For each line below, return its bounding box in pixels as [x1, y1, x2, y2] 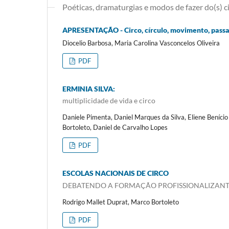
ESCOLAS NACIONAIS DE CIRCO [62, 169, 169, 178]
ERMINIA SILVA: [62, 84, 115, 93]
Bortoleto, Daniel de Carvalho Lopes [62, 123, 168, 132]
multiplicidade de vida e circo [62, 96, 155, 105]
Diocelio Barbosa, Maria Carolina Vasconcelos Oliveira [62, 38, 220, 47]
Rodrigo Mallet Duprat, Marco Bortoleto [62, 197, 179, 206]
